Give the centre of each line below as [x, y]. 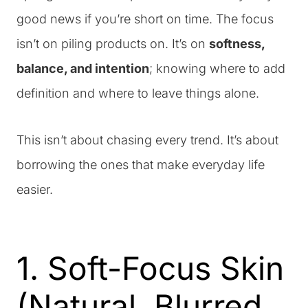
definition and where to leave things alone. [138, 93]
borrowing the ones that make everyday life [141, 165]
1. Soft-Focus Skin [150, 268]
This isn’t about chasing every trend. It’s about [147, 140]
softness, [237, 44]
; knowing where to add [217, 68]
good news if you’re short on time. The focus [145, 19]
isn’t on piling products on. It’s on [113, 44]
